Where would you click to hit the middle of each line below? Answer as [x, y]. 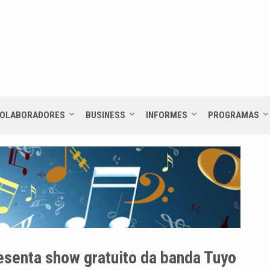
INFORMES [167, 115]
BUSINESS [105, 115]
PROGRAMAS [234, 115]
